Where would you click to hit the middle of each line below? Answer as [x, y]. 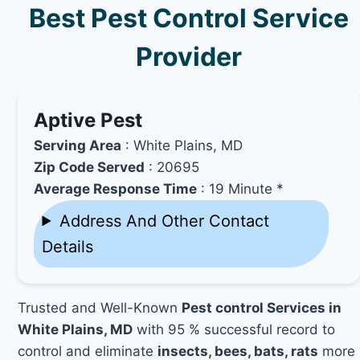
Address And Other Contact [164, 221]
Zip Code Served [90, 167]
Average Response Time [116, 188]
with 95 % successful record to [234, 329]
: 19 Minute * [241, 188]
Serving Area [78, 145]
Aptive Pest [88, 120]
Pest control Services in [262, 307]
